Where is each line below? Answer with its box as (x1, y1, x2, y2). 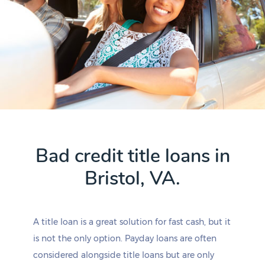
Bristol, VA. (85, 166, 180, 191)
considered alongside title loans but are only (33, 250, 214, 260)
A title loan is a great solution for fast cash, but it (33, 216, 231, 227)
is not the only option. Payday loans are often (33, 233, 216, 244)
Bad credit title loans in (35, 143, 230, 169)
